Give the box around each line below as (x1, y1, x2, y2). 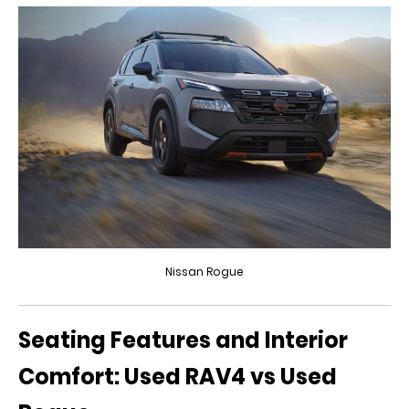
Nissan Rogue (165, 264, 244, 280)
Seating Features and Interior (18, 325, 348, 356)
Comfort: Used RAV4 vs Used (18, 362, 337, 393)
